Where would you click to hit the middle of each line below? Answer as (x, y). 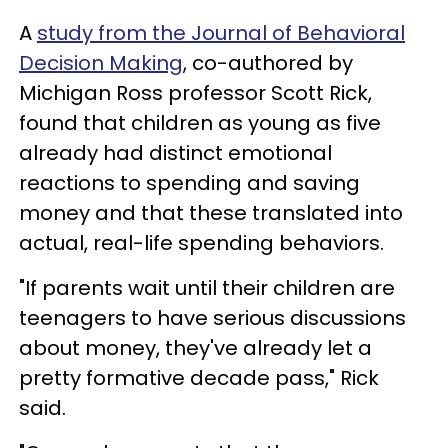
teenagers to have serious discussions (212, 318)
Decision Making (101, 63)
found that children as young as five (200, 123)
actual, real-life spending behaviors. (201, 243)
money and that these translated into (211, 213)
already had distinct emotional (175, 153)
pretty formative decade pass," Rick (199, 378)
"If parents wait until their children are (207, 288)
